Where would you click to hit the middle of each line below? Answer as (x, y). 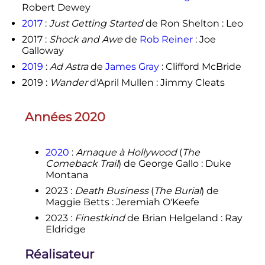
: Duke (216, 163)
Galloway (43, 51)
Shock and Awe (85, 40)
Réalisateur (59, 254)
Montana (67, 174)
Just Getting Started (96, 24)
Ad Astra (69, 67)
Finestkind (99, 218)
